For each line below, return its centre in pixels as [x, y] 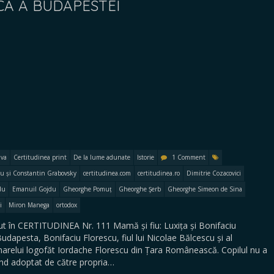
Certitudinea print [40, 157]
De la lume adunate [102, 157]
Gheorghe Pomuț [87, 189]
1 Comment [189, 157]
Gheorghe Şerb [140, 189]
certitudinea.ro [159, 173]
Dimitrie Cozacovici [214, 173]
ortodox [67, 205]
